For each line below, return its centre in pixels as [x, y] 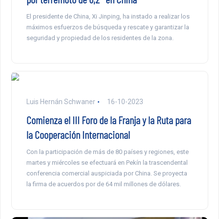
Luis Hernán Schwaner [61, 102]
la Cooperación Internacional [78, 135]
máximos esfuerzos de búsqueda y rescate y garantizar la [108, 27]
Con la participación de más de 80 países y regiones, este [107, 152]
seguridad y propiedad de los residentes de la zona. [100, 38]
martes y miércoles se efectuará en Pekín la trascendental [107, 163]
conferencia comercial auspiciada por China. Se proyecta [107, 174]
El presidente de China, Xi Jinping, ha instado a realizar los [108, 17]
